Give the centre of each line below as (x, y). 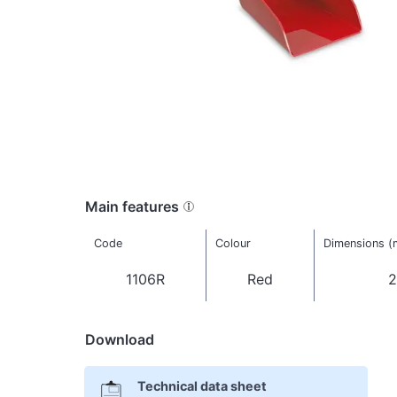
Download (120, 339)
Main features (132, 206)
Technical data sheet (202, 386)
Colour (233, 244)
